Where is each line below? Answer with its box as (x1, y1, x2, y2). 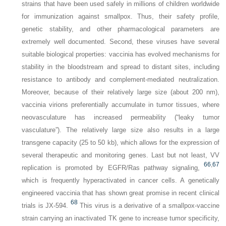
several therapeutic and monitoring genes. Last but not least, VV (22, 151, 219, 159)
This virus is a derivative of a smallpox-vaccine (80, 201, 219, 209)
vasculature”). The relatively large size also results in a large (22, 126, 219, 134)
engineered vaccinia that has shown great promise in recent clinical (22, 189, 219, 197)
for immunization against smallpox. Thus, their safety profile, (22, 12, 219, 20)
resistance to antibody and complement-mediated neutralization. (22, 75, 219, 83)
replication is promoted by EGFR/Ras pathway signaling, (22, 163, 200, 172)
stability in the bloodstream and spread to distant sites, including (22, 63, 219, 71)
